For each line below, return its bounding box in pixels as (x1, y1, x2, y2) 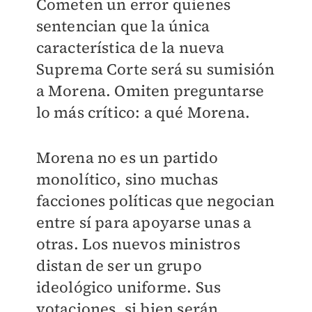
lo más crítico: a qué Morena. (36, 102, 251, 123)
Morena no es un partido (36, 147, 219, 168)
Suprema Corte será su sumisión (36, 58, 275, 79)
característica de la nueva (36, 37, 225, 58)
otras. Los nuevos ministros (36, 233, 240, 254)
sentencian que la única (36, 15, 210, 36)
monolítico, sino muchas (36, 169, 219, 189)
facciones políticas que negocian (36, 190, 274, 211)
